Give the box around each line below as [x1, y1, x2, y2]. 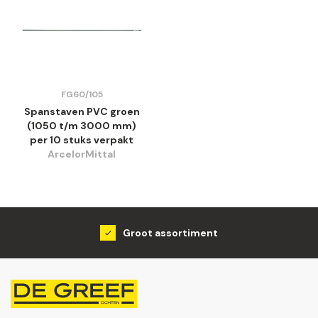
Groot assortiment [123, 226, 218, 239]
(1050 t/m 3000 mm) [27, 119, 136, 132]
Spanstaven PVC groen [23, 104, 140, 118]
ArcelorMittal [48, 147, 116, 160]
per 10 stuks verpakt [30, 133, 133, 146]
